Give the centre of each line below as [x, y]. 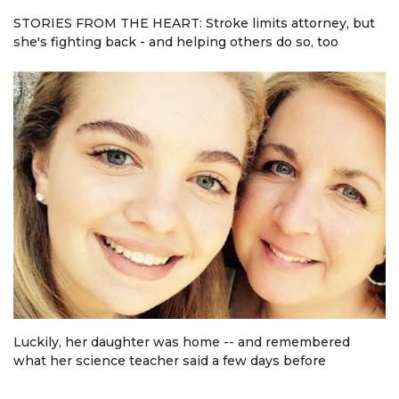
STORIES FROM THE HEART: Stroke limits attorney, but [194, 23]
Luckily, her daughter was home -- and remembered [182, 342]
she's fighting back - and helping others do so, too [176, 41]
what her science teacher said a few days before [170, 361]
